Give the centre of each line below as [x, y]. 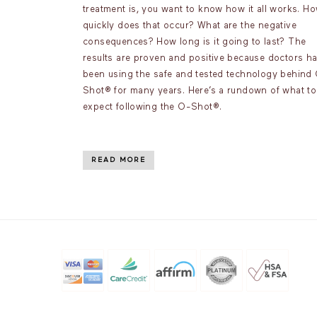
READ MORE [119, 160]
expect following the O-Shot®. [152, 107]
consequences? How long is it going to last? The [195, 42]
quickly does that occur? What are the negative [190, 26]
